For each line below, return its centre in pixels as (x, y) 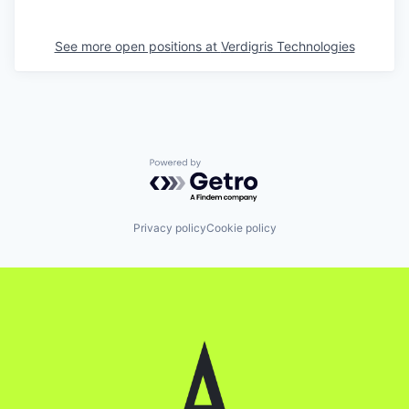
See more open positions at (137, 46)
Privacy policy (169, 228)
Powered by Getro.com (229, 167)
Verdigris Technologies (288, 46)
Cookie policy (241, 228)
